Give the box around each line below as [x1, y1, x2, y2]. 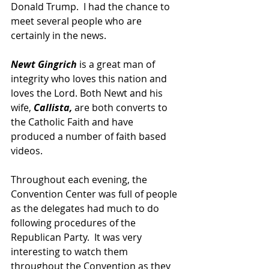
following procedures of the [11, 216, 138, 229]
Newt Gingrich [11, 57, 77, 71]
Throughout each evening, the [11, 172, 150, 186]
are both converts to [72, 100, 170, 114]
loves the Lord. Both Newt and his [11, 86, 165, 100]
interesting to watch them [11, 244, 130, 258]
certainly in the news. [11, 28, 111, 42]
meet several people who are [11, 14, 144, 28]
